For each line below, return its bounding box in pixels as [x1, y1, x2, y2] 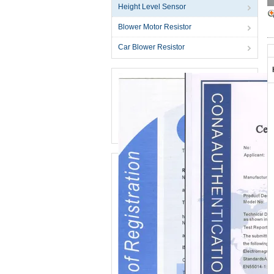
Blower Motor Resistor [118, 23, 191, 31]
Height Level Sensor [118, 2, 186, 11]
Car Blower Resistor [118, 43, 185, 51]
